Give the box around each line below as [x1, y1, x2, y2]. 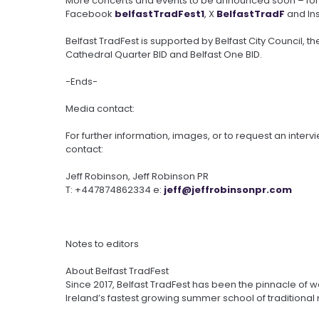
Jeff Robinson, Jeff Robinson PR [66, 169, 209, 183]
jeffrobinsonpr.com [192, 182, 292, 197]
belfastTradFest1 [115, 6, 204, 21]
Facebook [66, 6, 115, 21]
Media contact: [66, 101, 135, 115]
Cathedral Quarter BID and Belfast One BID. [66, 47, 262, 61]
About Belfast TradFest [66, 263, 169, 278]
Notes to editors [66, 236, 139, 251]
